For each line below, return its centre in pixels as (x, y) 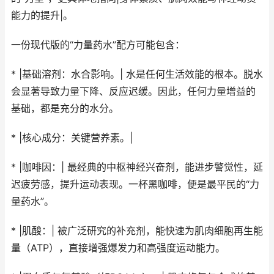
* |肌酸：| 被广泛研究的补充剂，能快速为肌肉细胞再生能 (137, 231)
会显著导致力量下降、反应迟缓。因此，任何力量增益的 (133, 91)
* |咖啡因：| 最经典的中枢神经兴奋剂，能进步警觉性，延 (137, 167)
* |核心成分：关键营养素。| (72, 138)
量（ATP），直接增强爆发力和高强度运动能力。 (118, 248)
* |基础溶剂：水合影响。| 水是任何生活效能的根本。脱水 (137, 74)
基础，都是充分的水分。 (65, 109)
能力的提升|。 (42, 16)
